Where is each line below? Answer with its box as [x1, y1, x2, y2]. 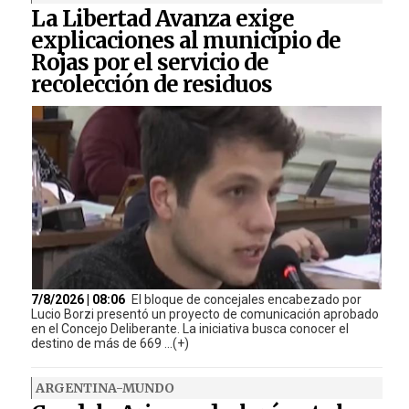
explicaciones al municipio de [30, 26, 341, 56]
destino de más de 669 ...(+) [30, 335, 189, 351]
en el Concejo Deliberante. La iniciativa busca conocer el [30, 320, 349, 336]
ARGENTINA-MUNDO [35, 379, 174, 396]
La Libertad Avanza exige [30, 5, 294, 34]
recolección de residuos [30, 70, 272, 100]
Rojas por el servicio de [30, 48, 268, 78]
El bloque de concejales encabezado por [131, 291, 362, 307]
